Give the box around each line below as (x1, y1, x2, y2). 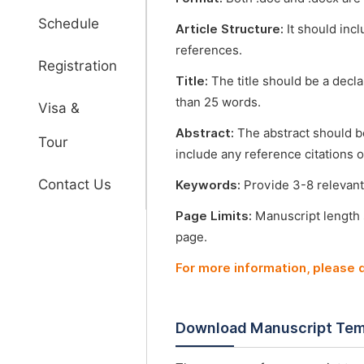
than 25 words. (175, 95, 261, 110)
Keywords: (175, 178, 244, 193)
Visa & (38, 100, 80, 116)
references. (175, 43, 242, 58)
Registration (38, 58, 117, 74)
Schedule (38, 15, 99, 32)
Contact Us (38, 176, 111, 193)
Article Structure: (175, 22, 287, 37)
